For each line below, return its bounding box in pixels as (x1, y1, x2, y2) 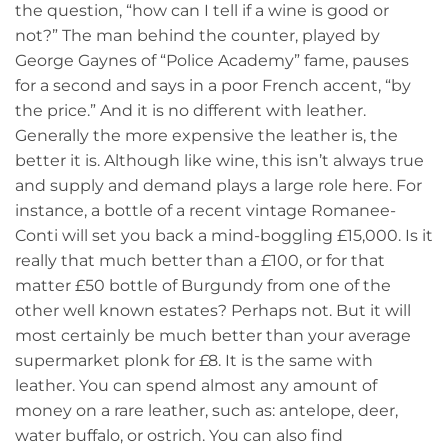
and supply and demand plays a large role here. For (15, 175, 422, 195)
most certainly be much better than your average (15, 325, 411, 345)
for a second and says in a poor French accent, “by (15, 75, 411, 95)
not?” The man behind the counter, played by (15, 25, 380, 45)
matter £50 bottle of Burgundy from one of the (15, 275, 391, 295)
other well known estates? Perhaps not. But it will (15, 300, 411, 320)
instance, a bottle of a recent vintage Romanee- (15, 200, 396, 220)
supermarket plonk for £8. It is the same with (15, 350, 373, 370)
